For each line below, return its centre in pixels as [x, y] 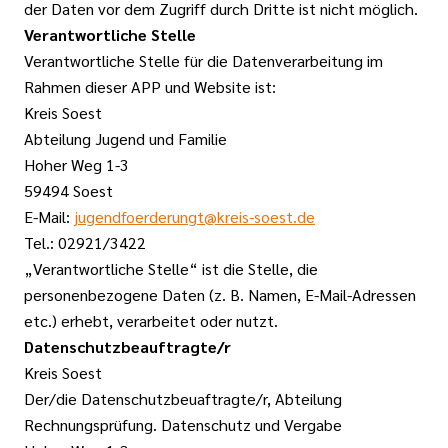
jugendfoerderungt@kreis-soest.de [194, 216]
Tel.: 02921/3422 [85, 242]
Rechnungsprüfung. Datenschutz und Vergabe [183, 424]
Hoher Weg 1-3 [76, 164]
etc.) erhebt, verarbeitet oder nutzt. [151, 320]
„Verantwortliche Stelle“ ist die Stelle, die [171, 268]
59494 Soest [68, 190]
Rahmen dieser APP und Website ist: [150, 86]
